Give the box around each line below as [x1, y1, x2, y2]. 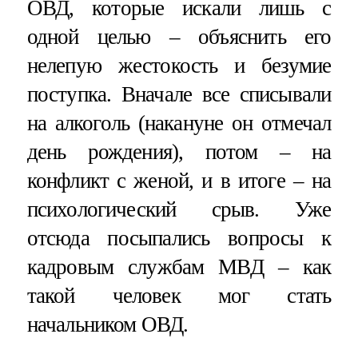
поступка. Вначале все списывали [26, 82, 332, 107]
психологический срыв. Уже [26, 197, 332, 222]
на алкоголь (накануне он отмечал [26, 111, 332, 136]
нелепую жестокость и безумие [26, 54, 332, 78]
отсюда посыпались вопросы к [26, 226, 332, 251]
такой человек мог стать [26, 284, 332, 308]
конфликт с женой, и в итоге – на [26, 169, 332, 193]
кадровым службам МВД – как [26, 255, 332, 280]
